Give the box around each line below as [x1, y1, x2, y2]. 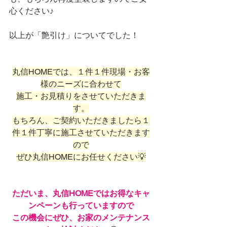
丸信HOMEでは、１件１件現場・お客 [12, 66, 150, 77]
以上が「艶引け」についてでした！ [9, 30, 139, 40]
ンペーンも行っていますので [28, 200, 134, 210]
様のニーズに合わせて [41, 79, 122, 89]
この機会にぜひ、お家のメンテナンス [12, 212, 150, 222]
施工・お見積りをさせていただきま [16, 91, 146, 101]
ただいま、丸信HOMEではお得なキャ [12, 188, 150, 198]
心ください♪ [9, 6, 54, 16]
